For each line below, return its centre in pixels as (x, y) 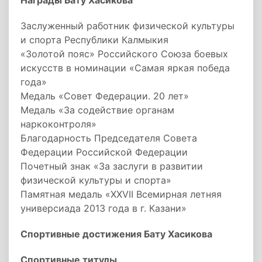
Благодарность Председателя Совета (109, 138)
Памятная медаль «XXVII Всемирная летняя (121, 194)
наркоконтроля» (58, 124)
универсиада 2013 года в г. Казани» (104, 208)
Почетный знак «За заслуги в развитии (112, 166)
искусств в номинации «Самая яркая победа (125, 68)
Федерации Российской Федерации (104, 152)
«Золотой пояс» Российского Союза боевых (124, 54)
